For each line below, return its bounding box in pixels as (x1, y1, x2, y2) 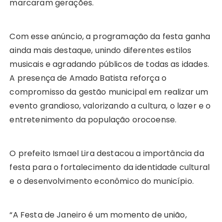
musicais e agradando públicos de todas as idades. (9, 58, 209, 70)
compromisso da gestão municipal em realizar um (9, 86, 209, 98)
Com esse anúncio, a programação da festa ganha (9, 31, 211, 43)
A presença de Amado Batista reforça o (9, 72, 167, 84)
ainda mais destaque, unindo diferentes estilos (9, 45, 192, 56)
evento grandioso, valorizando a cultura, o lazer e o (9, 100, 211, 112)
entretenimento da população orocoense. (9, 114, 177, 126)
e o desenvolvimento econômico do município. (9, 175, 194, 187)
